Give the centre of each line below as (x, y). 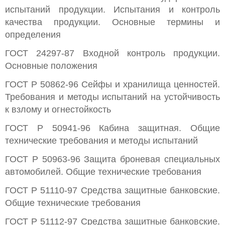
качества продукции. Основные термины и (113, 22)
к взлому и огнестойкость (58, 109)
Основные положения (51, 66)
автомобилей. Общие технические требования (103, 172)
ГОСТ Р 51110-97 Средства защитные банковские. (113, 190)
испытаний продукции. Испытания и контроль (113, 10)
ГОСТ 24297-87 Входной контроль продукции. (113, 53)
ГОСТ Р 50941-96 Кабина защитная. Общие (113, 128)
